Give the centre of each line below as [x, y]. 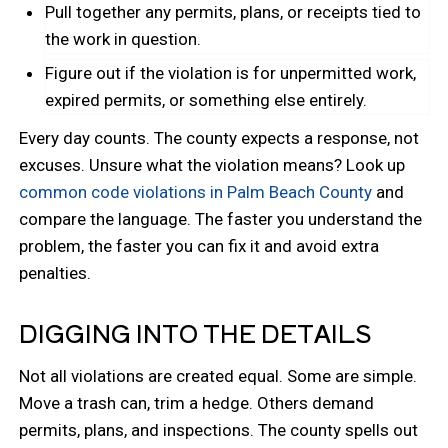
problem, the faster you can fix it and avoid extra [199, 245]
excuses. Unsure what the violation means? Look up [212, 164]
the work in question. [123, 38]
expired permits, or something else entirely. [206, 99]
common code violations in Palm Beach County [196, 191]
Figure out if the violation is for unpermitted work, [231, 72]
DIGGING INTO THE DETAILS [195, 332]
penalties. [55, 272]
